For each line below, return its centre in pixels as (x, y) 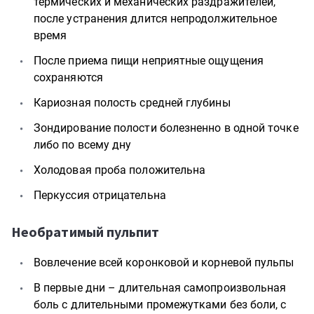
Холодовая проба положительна (120, 170)
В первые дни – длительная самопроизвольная (160, 288)
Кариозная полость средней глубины (132, 103)
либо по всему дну (83, 145)
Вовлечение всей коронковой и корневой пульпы (164, 262)
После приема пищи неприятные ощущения (149, 61)
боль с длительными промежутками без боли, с (160, 305)
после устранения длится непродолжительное (156, 19)
